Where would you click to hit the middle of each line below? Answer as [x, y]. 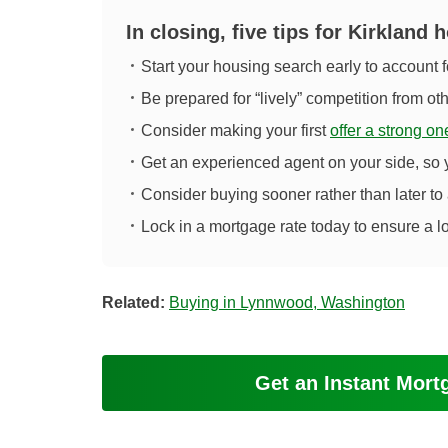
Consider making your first [235, 131]
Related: [133, 303]
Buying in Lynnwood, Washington [287, 303]
